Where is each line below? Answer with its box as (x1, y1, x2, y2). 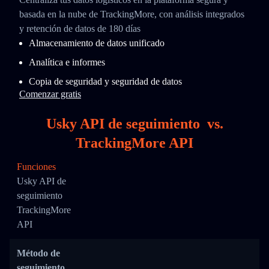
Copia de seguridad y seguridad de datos (29, 76, 182, 86)
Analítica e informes (29, 57, 105, 67)
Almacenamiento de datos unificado (29, 38, 165, 48)
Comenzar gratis (19, 89, 81, 99)
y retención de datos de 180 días (19, 23, 141, 34)
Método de (17, 248, 60, 258)
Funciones (17, 162, 56, 172)
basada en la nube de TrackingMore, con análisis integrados (19, 9, 244, 19)
